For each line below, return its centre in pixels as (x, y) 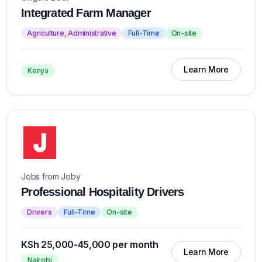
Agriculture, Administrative (72, 33)
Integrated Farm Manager (86, 13)
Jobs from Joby (51, 176)
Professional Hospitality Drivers (103, 192)
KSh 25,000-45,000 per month (90, 244)
